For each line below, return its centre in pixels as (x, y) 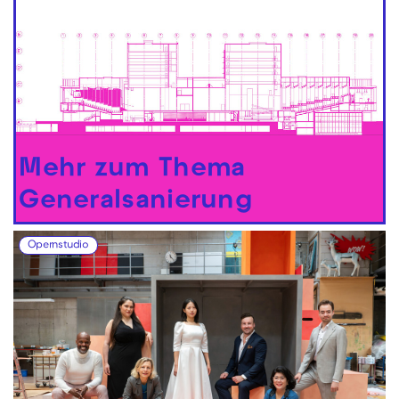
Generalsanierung (136, 202)
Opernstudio (58, 246)
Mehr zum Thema (132, 170)
